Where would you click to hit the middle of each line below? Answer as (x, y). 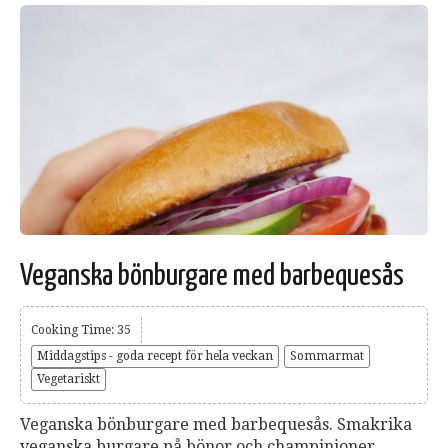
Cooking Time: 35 (81, 329)
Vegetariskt (68, 378)
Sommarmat (327, 355)
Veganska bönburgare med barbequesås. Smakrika (216, 424)
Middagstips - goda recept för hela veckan (155, 355)
